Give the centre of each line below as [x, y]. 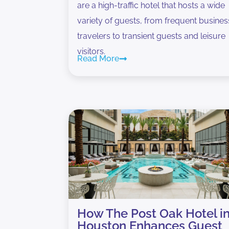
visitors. [91, 51]
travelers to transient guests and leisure [152, 36]
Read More [98, 58]
